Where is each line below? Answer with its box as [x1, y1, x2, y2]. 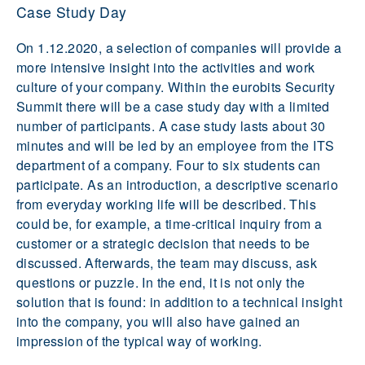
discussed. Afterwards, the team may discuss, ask [16, 253, 318, 272]
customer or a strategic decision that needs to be [16, 233, 310, 253]
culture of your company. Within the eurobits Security [16, 77, 336, 96]
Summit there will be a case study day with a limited [16, 96, 330, 116]
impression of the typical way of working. [16, 331, 262, 350]
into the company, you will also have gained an [16, 311, 301, 331]
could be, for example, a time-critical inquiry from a [16, 213, 323, 233]
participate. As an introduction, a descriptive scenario [16, 174, 338, 194]
